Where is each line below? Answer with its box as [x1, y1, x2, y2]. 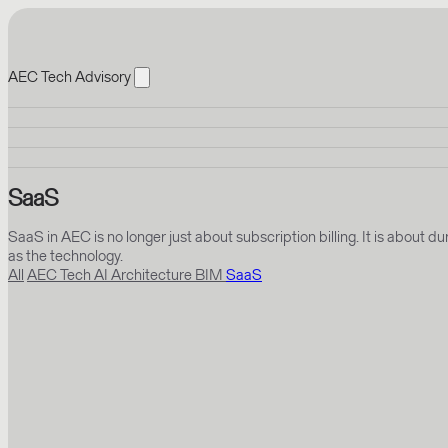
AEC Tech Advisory [8, 65, 131, 88]
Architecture [111, 262, 195, 286]
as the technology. [8, 243, 123, 267]
